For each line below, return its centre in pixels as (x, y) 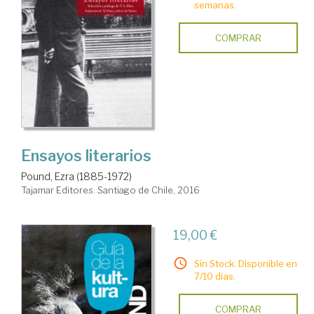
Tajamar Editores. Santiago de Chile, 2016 (110, 190)
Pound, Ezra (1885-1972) (76, 177)
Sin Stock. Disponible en (245, 264)
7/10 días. (214, 277)
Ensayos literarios (86, 156)
